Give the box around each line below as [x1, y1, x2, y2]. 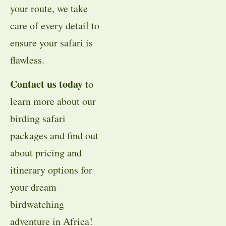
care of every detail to [10, 18, 99, 32]
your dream [10, 180, 56, 194]
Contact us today [10, 76, 83, 91]
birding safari [10, 111, 66, 125]
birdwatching [10, 197, 64, 211]
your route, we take [10, 1, 88, 15]
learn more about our [10, 94, 96, 108]
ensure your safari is [10, 35, 93, 49]
